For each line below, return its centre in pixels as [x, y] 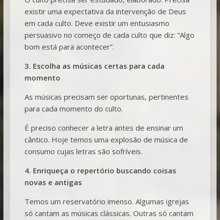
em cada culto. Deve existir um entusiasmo [97, 23]
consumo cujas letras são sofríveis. [83, 151]
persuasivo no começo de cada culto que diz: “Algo [109, 35]
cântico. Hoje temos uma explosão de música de [106, 139]
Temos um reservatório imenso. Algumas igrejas [107, 201]
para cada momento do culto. [73, 108]
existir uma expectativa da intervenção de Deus [105, 11]
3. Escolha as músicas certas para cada [94, 66]
